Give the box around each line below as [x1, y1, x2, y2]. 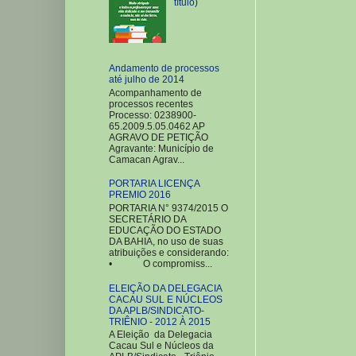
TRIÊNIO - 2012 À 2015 [109, 315, 211, 327]
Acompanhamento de [109, 87, 202, 99]
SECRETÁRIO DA [109, 213, 186, 225]
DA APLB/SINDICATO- [109, 304, 204, 316]
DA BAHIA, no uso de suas [109, 235, 223, 247]
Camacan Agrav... [109, 153, 184, 165]
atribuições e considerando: [109, 246, 229, 258]
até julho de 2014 [109, 74, 184, 86]
